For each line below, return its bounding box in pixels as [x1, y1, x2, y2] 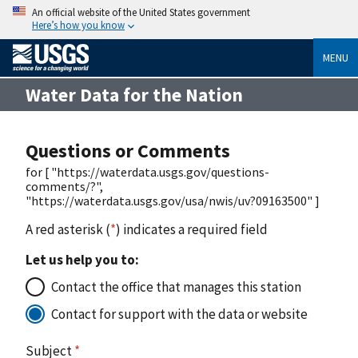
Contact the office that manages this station [51, 277, 301, 296]
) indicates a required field [116, 220, 268, 238]
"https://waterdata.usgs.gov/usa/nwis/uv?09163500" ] [26, 192, 320, 209]
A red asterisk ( [26, 220, 110, 238]
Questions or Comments [26, 137, 230, 163]
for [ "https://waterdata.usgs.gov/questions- [26, 163, 269, 180]
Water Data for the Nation [26, 82, 243, 106]
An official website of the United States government [32, 6, 250, 18]
